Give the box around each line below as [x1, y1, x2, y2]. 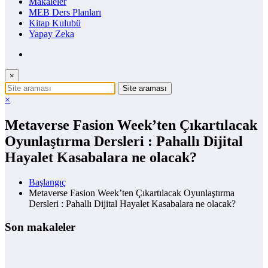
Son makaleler [5, 221, 75, 234]
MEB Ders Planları [29, 7, 101, 17]
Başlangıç [29, 177, 66, 188]
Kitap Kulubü [29, 17, 81, 28]
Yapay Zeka [29, 28, 74, 39]
